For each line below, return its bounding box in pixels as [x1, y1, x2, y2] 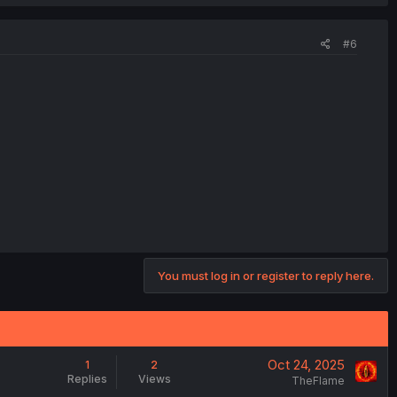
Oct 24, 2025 [267, 355, 345, 373]
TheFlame [291, 373, 345, 387]
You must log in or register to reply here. [158, 268, 374, 283]
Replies [66, 371, 107, 385]
